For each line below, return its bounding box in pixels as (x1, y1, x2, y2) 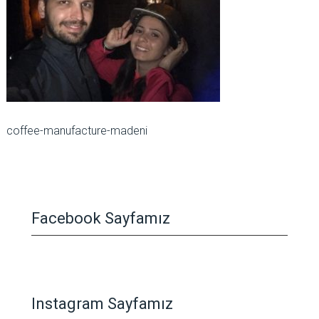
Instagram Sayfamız (31, 295, 173, 313)
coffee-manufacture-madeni (6, 124, 147, 137)
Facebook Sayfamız (31, 209, 170, 227)
